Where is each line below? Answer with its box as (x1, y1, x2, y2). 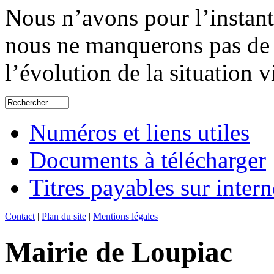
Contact (5, 211, 35, 222)
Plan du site (42, 211, 86, 222)
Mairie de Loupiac (5, 235, 232, 268)
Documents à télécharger (29, 147, 266, 174)
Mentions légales (93, 211, 158, 222)
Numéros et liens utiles (29, 119, 250, 146)
